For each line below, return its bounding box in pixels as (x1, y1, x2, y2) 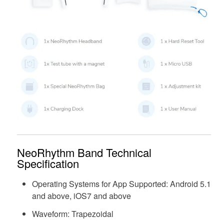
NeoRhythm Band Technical (16, 144, 151, 160)
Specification (16, 155, 79, 171)
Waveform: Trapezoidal (31, 207, 113, 219)
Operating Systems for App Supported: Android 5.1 (31, 177, 211, 189)
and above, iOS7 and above (31, 189, 131, 201)
